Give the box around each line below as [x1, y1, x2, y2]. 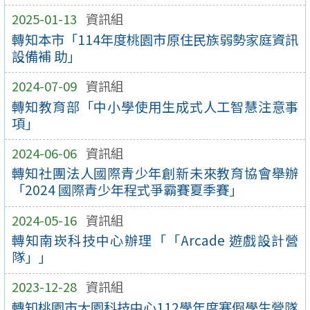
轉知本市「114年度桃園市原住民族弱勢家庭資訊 [11, 29, 299, 49]
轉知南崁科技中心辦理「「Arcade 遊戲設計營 [11, 230, 299, 250]
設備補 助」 [11, 46, 80, 66]
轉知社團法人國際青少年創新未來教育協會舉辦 [11, 163, 299, 183]
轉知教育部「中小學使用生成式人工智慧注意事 [11, 96, 299, 116]
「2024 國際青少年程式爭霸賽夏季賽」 [11, 180, 242, 200]
